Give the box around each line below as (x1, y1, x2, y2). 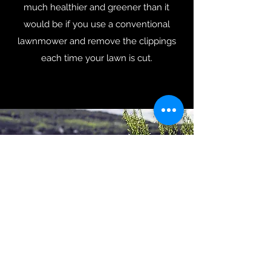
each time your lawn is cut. (41, 53, 152, 64)
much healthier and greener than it (24, 2, 169, 13)
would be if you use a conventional (23, 19, 170, 30)
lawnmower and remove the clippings (17, 36, 176, 47)
